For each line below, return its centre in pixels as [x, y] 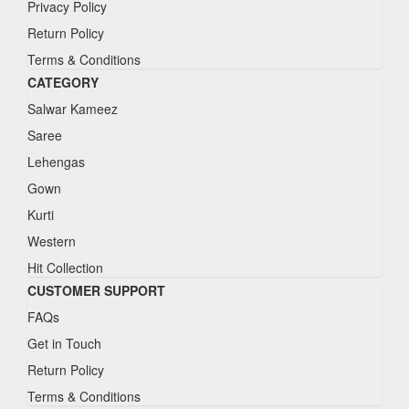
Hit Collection [65, 267]
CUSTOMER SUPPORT [96, 290]
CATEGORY [63, 82]
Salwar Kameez [73, 109]
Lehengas [56, 162]
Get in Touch [64, 343]
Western [52, 241]
